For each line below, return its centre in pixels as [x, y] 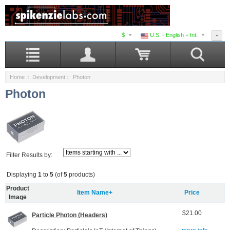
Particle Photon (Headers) [70, 215]
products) [81, 175]
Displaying [22, 175]
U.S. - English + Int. [173, 35]
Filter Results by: [30, 155]
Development [49, 77]
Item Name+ [94, 193]
